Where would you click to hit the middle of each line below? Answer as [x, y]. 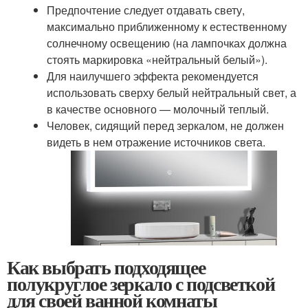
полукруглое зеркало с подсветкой [141, 283]
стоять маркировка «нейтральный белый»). [157, 59]
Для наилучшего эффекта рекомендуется [152, 76]
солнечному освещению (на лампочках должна [166, 43]
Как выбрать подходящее [106, 267]
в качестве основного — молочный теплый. [157, 109]
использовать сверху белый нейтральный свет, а [171, 92]
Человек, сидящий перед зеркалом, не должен [165, 125]
